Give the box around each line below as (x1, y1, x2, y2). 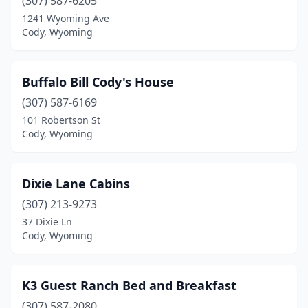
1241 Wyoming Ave (22, 12, 109, 25)
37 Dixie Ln (22, 215, 72, 228)
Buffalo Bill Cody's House (22, 74, 174, 90)
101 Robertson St (22, 113, 100, 126)
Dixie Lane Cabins (22, 175, 130, 192)
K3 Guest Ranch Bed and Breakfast (22, 277, 236, 294)
